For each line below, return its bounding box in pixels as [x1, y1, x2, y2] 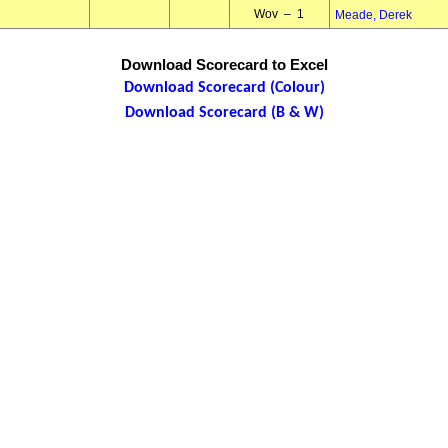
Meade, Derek [334, 8, 412, 22]
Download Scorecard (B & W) [124, 105, 324, 121]
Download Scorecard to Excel [120, 56, 328, 73]
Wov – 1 [254, 7, 304, 21]
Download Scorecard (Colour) [123, 80, 325, 96]
